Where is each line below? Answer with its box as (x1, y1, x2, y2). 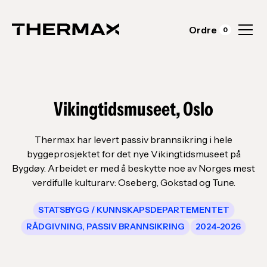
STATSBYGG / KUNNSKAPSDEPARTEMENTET (38, 204, 229, 215)
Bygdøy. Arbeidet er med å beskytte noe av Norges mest (12, 162, 255, 174)
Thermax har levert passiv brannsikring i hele (35, 133, 232, 145)
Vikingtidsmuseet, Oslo (54, 97, 213, 120)
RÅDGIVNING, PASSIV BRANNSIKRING (26, 221, 185, 232)
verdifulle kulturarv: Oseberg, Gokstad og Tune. (32, 176, 235, 188)
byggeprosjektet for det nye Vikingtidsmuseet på (26, 148, 241, 160)
